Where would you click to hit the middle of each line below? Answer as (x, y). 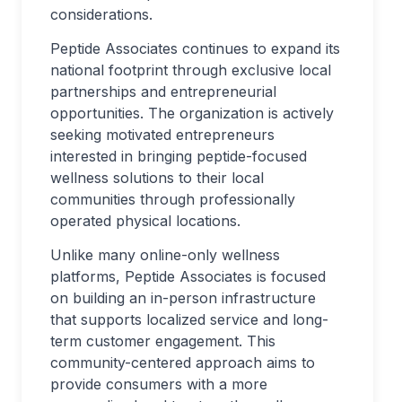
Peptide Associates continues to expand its (195, 48)
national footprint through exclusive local (191, 70)
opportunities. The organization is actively (192, 113)
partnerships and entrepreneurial (163, 92)
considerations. (101, 14)
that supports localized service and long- (189, 319)
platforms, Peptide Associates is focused (188, 276)
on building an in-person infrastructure (183, 298)
